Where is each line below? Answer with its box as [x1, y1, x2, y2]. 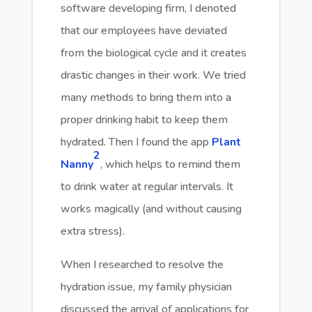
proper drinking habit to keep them [60, 112, 228, 128]
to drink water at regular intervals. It [60, 179, 233, 195]
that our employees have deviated [60, 23, 227, 39]
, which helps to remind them [100, 157, 240, 173]
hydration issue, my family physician [60, 279, 232, 295]
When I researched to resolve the [60, 257, 224, 273]
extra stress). [60, 224, 127, 240]
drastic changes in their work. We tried [60, 68, 246, 84]
